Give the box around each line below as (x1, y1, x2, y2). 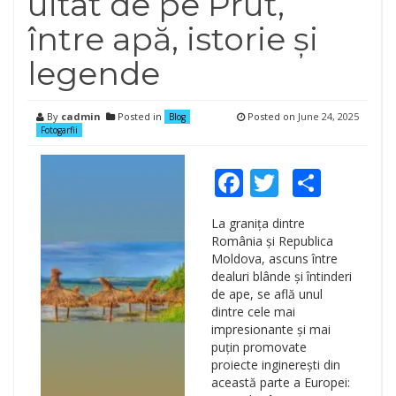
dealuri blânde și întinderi (210, 268, 352, 285)
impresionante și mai (210, 321, 331, 338)
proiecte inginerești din (210, 356, 340, 373)
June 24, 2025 (298, 110, 359, 123)
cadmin (61, 110, 101, 123)
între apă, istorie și (27, 19, 318, 58)
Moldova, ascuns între (210, 250, 338, 267)
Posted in (115, 110, 164, 123)
